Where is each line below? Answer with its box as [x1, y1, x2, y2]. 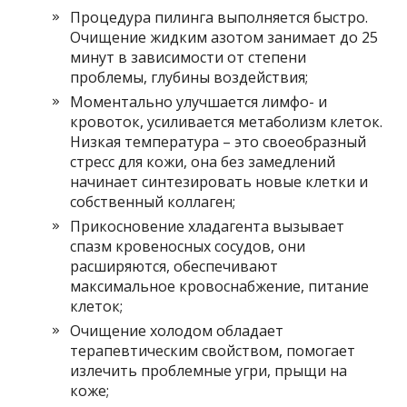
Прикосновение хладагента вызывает [70, 216, 345, 236]
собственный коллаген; [70, 192, 236, 212]
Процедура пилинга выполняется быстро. [70, 7, 369, 27]
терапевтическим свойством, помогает [70, 341, 356, 361]
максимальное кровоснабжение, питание [70, 276, 370, 296]
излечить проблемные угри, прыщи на [70, 361, 348, 381]
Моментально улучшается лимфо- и [70, 92, 328, 112]
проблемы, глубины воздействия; [70, 67, 309, 87]
